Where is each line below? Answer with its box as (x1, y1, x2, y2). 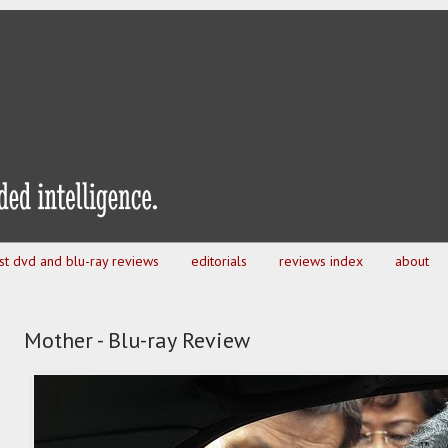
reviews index (279, 252, 363, 271)
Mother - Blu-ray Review (24, 326, 250, 355)
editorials (191, 252, 247, 271)
